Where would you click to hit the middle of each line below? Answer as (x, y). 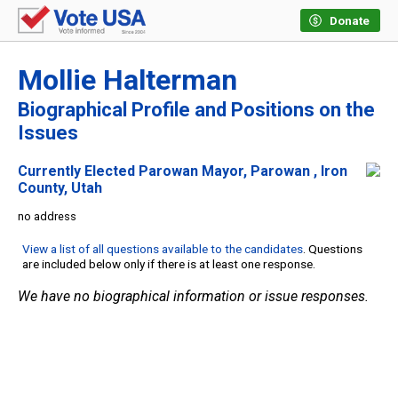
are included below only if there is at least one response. (169, 264)
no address (47, 217)
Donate (350, 21)
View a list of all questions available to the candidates (163, 249)
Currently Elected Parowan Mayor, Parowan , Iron (183, 171)
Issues (48, 133)
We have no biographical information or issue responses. (193, 297)
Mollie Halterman (127, 80)
